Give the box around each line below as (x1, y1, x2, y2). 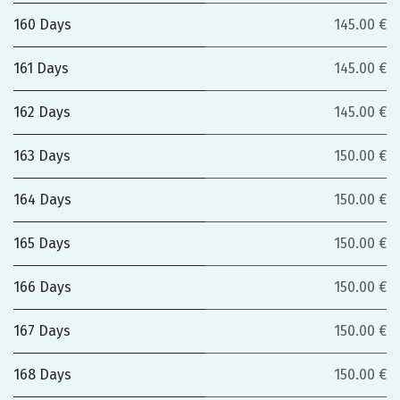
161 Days (13, 60, 69, 77)
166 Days (13, 279, 71, 296)
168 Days (13, 366, 71, 383)
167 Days (13, 322, 71, 339)
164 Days (13, 191, 71, 208)
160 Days (13, 16, 71, 33)
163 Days (13, 147, 71, 164)
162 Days (13, 104, 71, 121)
